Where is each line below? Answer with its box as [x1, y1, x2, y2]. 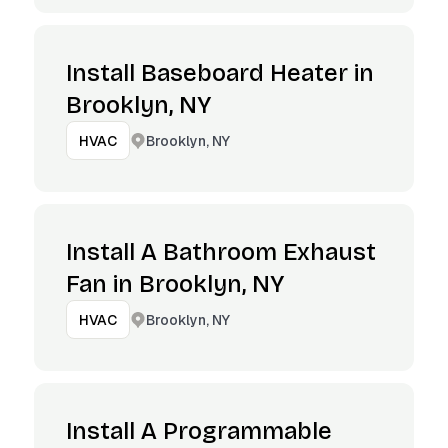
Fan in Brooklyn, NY [66, 270, 284, 298]
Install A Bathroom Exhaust [66, 238, 376, 266]
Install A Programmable [66, 417, 332, 445]
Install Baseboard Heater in [66, 59, 374, 87]
